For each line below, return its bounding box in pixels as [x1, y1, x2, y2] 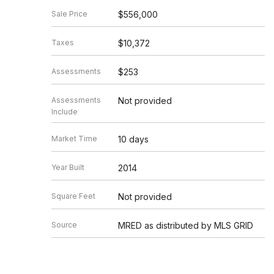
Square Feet [51, 191, 95, 201]
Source [51, 220, 77, 229]
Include [51, 106, 78, 116]
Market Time [51, 133, 97, 143]
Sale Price [51, 9, 87, 18]
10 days [117, 133, 149, 144]
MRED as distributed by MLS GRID [117, 220, 253, 231]
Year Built [51, 162, 84, 172]
